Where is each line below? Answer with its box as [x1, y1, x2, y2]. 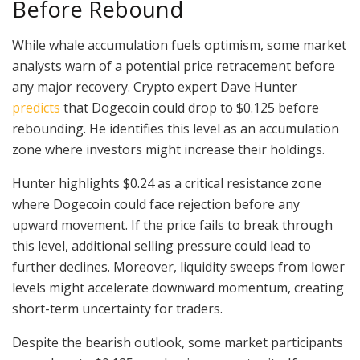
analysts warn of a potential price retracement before [12, 57, 335, 76]
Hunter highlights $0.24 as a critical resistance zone [12, 174, 321, 193]
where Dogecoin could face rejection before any [12, 195, 300, 214]
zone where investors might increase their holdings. [12, 141, 325, 159]
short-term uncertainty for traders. [12, 300, 223, 318]
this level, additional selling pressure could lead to [12, 237, 311, 256]
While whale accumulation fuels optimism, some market [12, 36, 346, 55]
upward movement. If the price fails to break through [12, 216, 333, 235]
